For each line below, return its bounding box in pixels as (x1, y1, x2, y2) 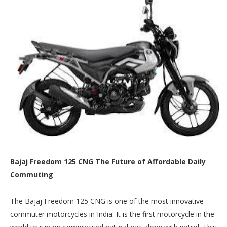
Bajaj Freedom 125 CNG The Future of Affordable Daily (10, 156, 206, 166)
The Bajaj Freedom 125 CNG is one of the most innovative (10, 196, 204, 206)
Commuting (10, 169, 53, 179)
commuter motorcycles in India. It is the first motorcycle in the (10, 209, 214, 219)
